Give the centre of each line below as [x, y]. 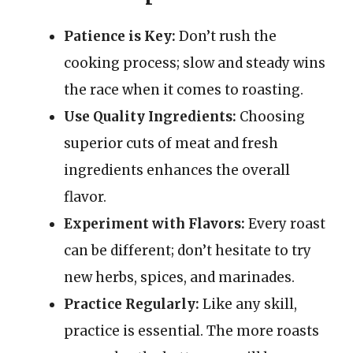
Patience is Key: [120, 36]
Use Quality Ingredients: [150, 117]
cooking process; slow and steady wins [195, 63]
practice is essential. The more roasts [191, 331]
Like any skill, [248, 304]
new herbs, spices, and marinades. [179, 277]
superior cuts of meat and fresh [171, 143]
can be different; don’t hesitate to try [188, 251]
